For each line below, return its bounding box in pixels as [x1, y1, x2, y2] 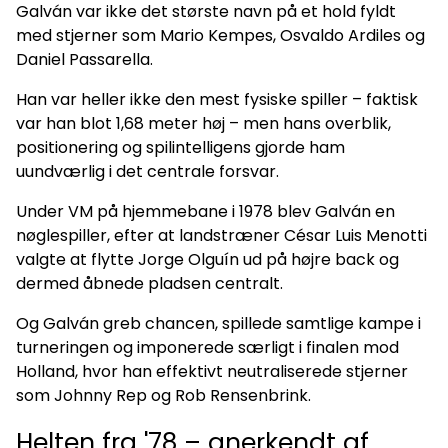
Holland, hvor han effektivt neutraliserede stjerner [16, 359, 408, 383]
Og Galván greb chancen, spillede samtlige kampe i [16, 311, 421, 335]
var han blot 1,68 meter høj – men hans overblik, [16, 111, 391, 135]
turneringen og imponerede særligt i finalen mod [16, 335, 399, 359]
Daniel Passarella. [16, 47, 153, 71]
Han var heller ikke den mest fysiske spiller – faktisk [16, 87, 418, 111]
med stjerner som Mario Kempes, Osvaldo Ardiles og [16, 23, 425, 47]
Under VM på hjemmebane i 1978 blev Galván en [16, 199, 395, 223]
